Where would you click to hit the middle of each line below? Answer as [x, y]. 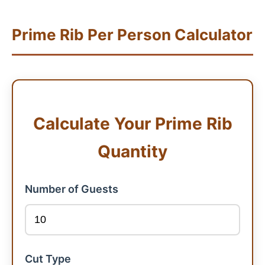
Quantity [132, 151]
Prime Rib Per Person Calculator [132, 35]
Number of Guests [72, 189]
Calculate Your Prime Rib [132, 124]
